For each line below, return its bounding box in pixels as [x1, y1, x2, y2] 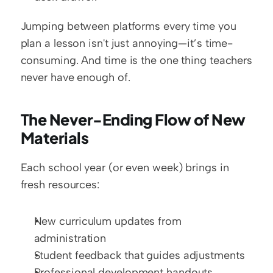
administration [34, 232, 107, 245]
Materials [20, 128, 89, 147]
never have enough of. [20, 71, 130, 84]
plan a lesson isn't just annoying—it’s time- [20, 37, 233, 50]
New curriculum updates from [34, 214, 182, 228]
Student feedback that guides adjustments [34, 249, 245, 262]
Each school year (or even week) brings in [20, 161, 229, 174]
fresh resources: [20, 178, 99, 191]
